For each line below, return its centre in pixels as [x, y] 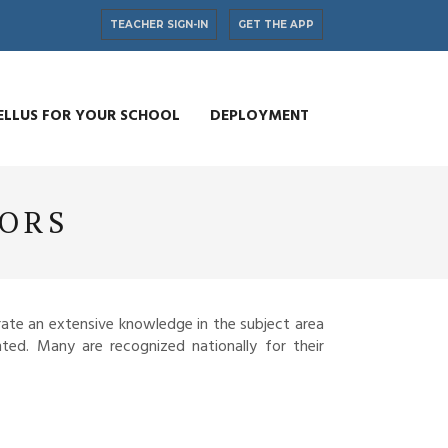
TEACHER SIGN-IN [159, 24]
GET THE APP [276, 24]
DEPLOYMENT [259, 116]
